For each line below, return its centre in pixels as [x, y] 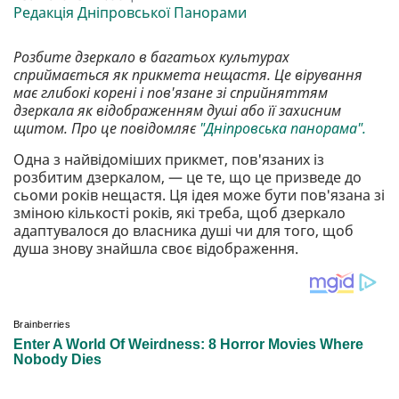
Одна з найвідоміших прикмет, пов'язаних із [169, 159]
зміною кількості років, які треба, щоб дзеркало [179, 212]
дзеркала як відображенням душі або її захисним [177, 110]
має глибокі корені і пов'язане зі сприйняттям [171, 92]
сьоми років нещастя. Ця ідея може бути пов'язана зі [199, 195]
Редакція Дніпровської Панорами [130, 12]
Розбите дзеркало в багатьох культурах [151, 57]
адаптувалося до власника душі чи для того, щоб [183, 230]
